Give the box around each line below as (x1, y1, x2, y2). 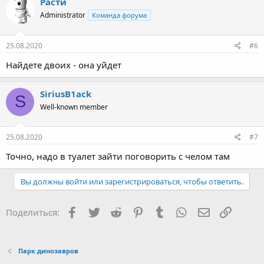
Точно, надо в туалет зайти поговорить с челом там (6, 150, 230, 163)
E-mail (210, 205, 236, 217)
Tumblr (167, 205, 196, 217)
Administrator (40, 10, 85, 21)
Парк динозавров (18, 246, 78, 256)
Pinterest (145, 205, 181, 217)
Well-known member (40, 101, 108, 112)
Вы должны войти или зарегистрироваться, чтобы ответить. (21, 176, 243, 187)
